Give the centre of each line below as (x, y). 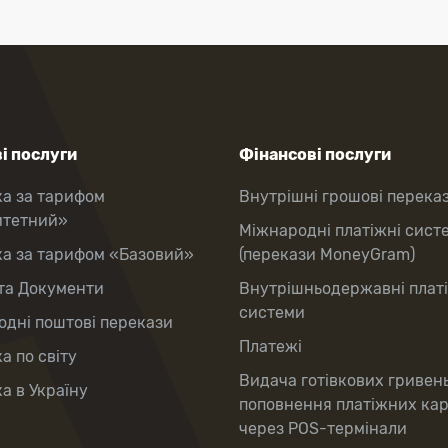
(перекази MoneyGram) (327, 254)
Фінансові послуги (315, 154)
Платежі (270, 346)
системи (272, 312)
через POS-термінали (323, 428)
